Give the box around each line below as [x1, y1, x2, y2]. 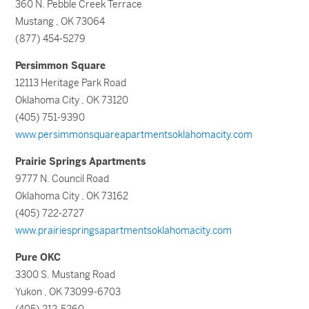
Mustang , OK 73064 [15, 15, 106, 28]
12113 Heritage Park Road [15, 77, 127, 89]
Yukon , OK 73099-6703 [15, 286, 121, 298]
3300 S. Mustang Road [15, 268, 116, 281]
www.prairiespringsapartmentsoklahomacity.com [15, 224, 232, 237]
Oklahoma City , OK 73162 [15, 190, 129, 202]
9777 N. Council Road [15, 172, 110, 185]
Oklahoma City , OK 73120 [15, 94, 129, 106]
